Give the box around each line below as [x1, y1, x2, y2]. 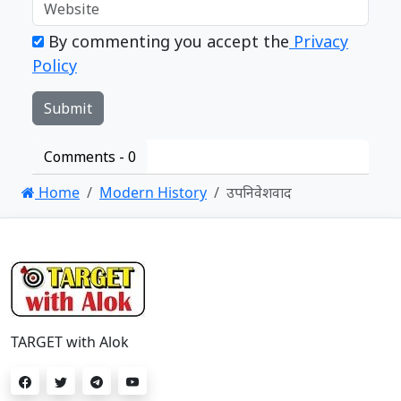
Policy [32, 55, 77, 77]
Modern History [99, 183, 207, 203]
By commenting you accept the [44, 30, 289, 53]
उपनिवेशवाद [226, 183, 292, 203]
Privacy [289, 30, 348, 53]
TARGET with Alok [11, 332, 129, 353]
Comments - [44, 147, 128, 167]
